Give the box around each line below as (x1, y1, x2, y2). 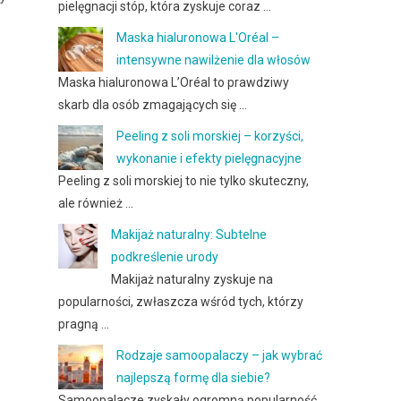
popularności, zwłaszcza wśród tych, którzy (58, 294, 304, 309)
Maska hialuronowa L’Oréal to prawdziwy (58, 75, 290, 90)
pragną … (58, 317, 110, 331)
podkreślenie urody (111, 250, 219, 264)
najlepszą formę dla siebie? (116, 371, 271, 385)
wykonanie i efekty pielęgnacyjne (116, 151, 303, 166)
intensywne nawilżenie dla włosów (116, 53, 311, 67)
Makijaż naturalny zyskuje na (111, 272, 274, 286)
